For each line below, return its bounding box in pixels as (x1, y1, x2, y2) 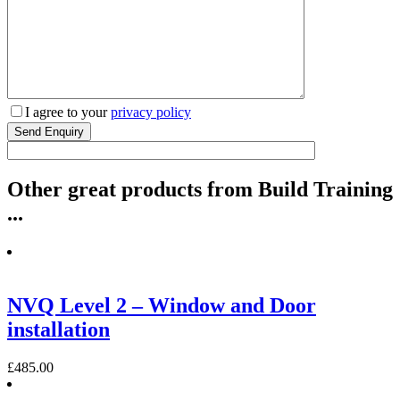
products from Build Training (116, 178, 393, 202)
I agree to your (25, 104, 111, 121)
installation (7, 317, 110, 341)
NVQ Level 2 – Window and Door (7, 293, 316, 317)
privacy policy (111, 104, 191, 121)
